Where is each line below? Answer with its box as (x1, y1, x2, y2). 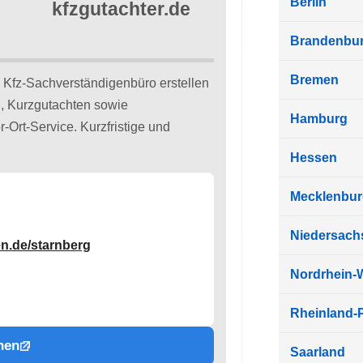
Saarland (289, 344, 345, 359)
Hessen (289, 150, 337, 164)
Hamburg (289, 111, 348, 126)
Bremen (289, 72, 339, 87)
